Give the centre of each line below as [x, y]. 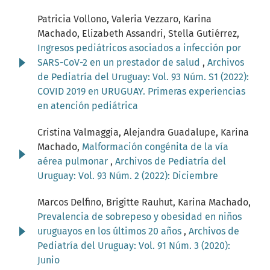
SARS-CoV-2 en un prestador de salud [120, 63]
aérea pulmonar [74, 162]
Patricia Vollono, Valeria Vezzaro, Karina [124, 19]
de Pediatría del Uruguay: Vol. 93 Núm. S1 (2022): [143, 77]
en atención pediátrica [88, 106]
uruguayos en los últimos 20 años [111, 231]
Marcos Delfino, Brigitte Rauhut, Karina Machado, [144, 202]
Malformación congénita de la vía [155, 147]
